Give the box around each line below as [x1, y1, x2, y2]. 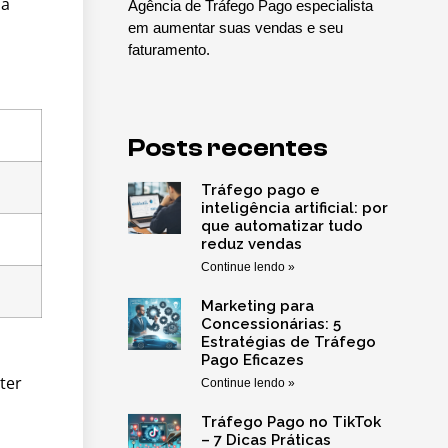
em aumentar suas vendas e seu [127, 19, 343, 36]
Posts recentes [127, 133, 328, 164]
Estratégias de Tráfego [200, 333, 376, 352]
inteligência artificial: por [200, 199, 388, 218]
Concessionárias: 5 [200, 315, 341, 334]
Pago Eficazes [200, 351, 304, 370]
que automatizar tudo [200, 217, 363, 236]
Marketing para [200, 297, 314, 316]
